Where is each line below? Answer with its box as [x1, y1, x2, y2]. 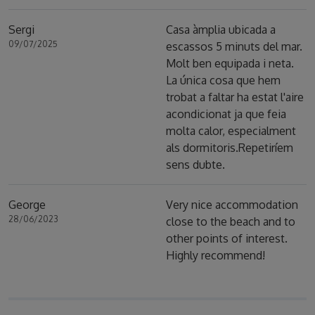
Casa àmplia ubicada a [166, 22, 276, 37]
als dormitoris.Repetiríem [166, 140, 293, 155]
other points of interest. [166, 231, 288, 245]
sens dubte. [166, 157, 225, 172]
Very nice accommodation [166, 197, 298, 212]
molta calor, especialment [166, 123, 296, 138]
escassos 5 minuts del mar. [166, 39, 302, 53]
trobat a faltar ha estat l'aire [166, 89, 304, 104]
